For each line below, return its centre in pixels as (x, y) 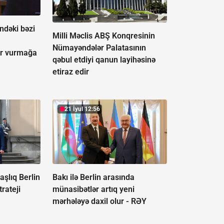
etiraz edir (70, 71)
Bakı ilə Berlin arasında (93, 177)
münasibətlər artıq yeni (93, 189)
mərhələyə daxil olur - (91, 201)
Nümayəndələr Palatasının (99, 47)
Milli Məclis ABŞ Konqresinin (103, 35)
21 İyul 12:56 (82, 109)
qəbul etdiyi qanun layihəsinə (104, 59)
